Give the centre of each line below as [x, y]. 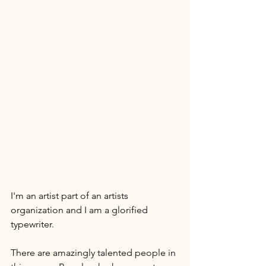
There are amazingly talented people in [94, 252]
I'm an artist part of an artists [71, 195]
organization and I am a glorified [80, 210]
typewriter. [34, 224]
